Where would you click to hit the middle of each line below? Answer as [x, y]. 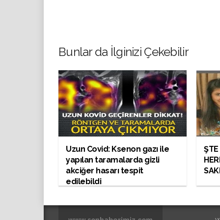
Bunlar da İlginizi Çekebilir [124, 52]
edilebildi [84, 181]
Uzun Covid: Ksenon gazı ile [118, 149]
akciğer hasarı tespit [105, 170]
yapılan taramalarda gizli [113, 160]
